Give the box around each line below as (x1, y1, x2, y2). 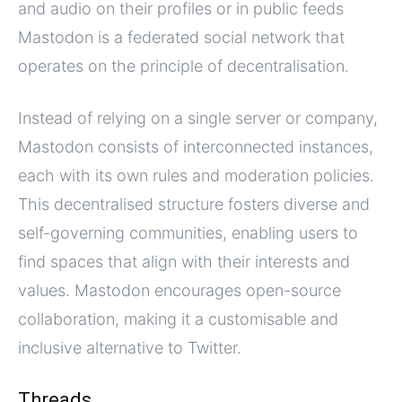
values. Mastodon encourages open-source (18, 281, 341, 301)
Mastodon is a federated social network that (18, 28, 345, 48)
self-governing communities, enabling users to (18, 223, 358, 243)
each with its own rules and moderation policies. (18, 166, 374, 186)
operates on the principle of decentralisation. (18, 57, 349, 76)
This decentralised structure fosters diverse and (18, 195, 370, 214)
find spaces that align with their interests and (18, 252, 350, 272)
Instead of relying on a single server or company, (18, 109, 378, 128)
